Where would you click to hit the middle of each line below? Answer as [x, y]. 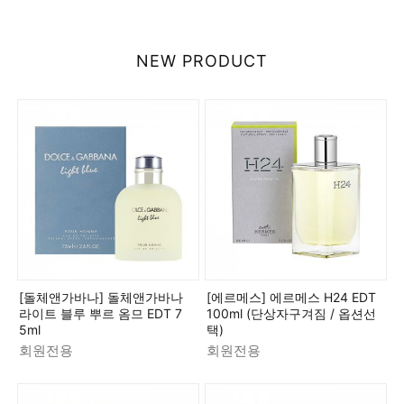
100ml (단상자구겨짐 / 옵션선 [291, 314]
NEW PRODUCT [202, 60]
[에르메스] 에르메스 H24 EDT [291, 298]
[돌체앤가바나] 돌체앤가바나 [101, 298]
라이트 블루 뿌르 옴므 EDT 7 [101, 314]
